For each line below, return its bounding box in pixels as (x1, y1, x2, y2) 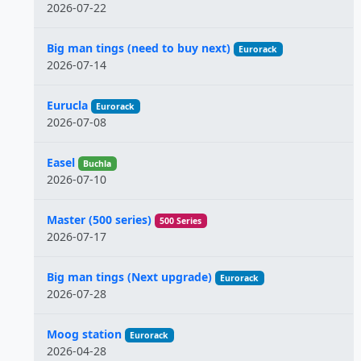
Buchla (83, 158, 112, 169)
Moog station (47, 326, 122, 342)
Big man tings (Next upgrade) (47, 269, 212, 284)
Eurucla (47, 98, 88, 113)
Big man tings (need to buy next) (47, 40, 230, 56)
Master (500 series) (47, 212, 151, 227)
